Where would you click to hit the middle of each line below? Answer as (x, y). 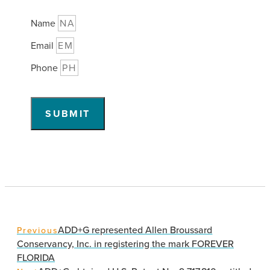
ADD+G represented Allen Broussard (135, 230)
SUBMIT (68, 114)
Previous (38, 231)
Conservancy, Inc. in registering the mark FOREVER (125, 244)
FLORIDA (36, 258)
